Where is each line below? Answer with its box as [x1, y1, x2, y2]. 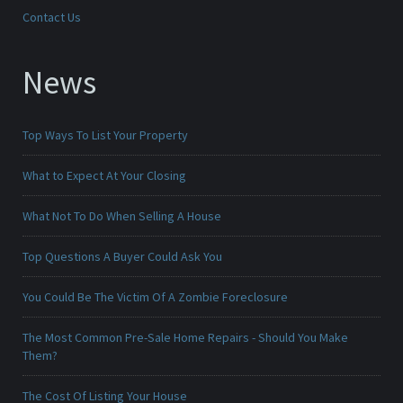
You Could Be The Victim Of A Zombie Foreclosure [22, 289, 288, 306]
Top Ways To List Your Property [22, 127, 188, 144]
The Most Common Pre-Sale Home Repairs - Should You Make [22, 329, 348, 346]
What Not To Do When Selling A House [22, 208, 221, 225]
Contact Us [22, 9, 81, 26]
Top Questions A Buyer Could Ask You [22, 248, 222, 265]
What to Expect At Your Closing [22, 167, 186, 184]
